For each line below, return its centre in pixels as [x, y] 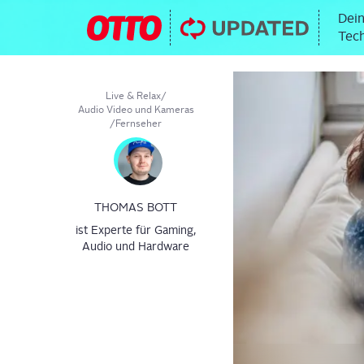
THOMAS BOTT [136, 207]
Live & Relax [133, 95]
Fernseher [139, 123]
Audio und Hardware [136, 246]
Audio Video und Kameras [136, 109]
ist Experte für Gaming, [136, 230]
